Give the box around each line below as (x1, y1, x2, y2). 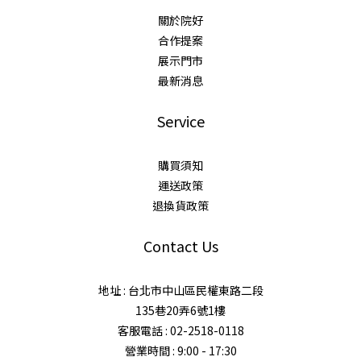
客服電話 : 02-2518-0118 (117, 322, 244, 338)
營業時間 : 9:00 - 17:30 (124, 342, 237, 359)
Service (156, 110, 205, 131)
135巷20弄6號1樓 (135, 301, 226, 318)
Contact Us (143, 234, 218, 256)
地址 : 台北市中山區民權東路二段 (98, 281, 263, 298)
